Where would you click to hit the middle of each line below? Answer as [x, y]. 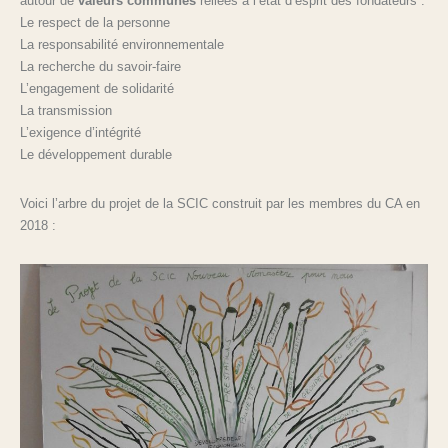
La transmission [66, 110]
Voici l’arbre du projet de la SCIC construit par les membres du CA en [220, 203]
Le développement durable [96, 154]
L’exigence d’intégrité [80, 132]
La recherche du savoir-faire [100, 66]
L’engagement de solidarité [97, 88]
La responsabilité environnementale [122, 44]
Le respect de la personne [95, 22]
